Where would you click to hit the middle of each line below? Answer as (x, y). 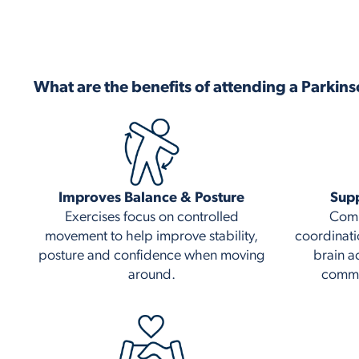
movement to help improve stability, (152, 237)
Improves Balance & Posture (152, 199)
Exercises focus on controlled (151, 218)
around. (151, 276)
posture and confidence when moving (152, 256)
